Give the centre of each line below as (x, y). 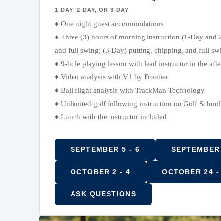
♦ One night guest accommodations (109, 24)
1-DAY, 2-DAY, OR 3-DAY (92, 10)
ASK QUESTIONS (104, 194)
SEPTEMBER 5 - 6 (105, 149)
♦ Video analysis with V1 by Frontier (111, 77)
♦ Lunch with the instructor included (111, 117)
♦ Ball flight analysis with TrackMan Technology (130, 90)
